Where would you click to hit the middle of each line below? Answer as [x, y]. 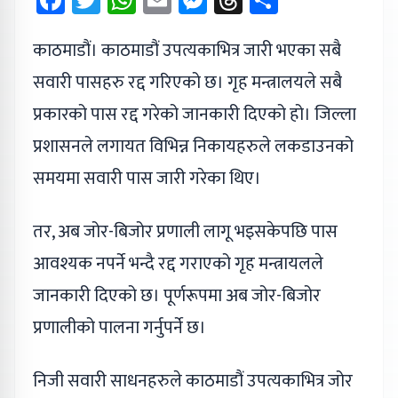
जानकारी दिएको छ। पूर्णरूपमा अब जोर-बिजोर [177, 296]
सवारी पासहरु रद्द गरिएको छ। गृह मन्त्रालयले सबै [187, 83]
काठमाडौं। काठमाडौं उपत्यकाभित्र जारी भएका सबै [187, 51]
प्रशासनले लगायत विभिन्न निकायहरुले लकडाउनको [193, 147]
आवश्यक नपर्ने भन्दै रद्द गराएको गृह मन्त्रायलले [178, 264]
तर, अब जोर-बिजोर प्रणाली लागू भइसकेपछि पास [185, 232]
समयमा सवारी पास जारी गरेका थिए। [147, 179]
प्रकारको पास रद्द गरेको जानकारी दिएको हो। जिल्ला [195, 115]
